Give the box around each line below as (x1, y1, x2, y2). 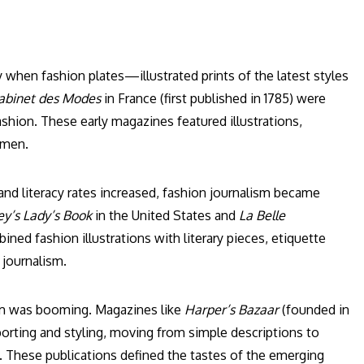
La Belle (239, 207, 285, 224)
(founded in (279, 301, 349, 318)
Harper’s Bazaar (184, 301, 279, 318)
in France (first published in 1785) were (101, 90, 326, 107)
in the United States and (92, 207, 239, 224)
